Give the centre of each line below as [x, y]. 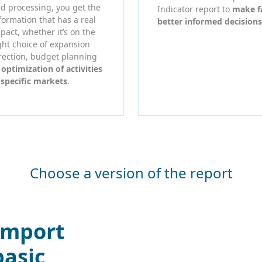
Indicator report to [195, 9]
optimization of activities [52, 68]
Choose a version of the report [131, 173]
